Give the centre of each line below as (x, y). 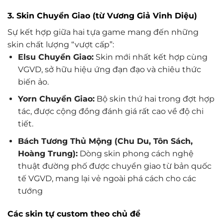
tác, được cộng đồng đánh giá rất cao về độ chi (111, 111)
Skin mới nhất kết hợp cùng (150, 57)
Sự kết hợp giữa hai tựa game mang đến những (103, 32)
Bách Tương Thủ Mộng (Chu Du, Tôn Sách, (105, 141)
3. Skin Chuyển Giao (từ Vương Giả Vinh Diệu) (102, 15)
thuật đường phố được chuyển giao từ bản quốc (114, 166)
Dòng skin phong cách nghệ (135, 153)
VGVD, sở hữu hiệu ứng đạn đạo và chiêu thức (109, 69)
